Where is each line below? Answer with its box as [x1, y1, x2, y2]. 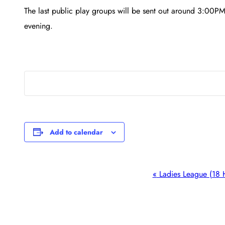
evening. [24, 20, 53, 32]
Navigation [24, 183, 118, 206]
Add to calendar [49, 127, 103, 137]
